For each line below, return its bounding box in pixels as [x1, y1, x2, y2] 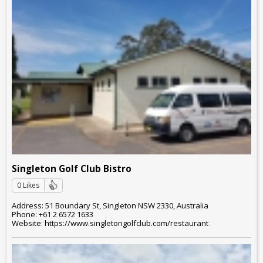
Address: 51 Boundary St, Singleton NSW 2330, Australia [12, 200, 208, 211]
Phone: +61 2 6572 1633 [12, 208, 93, 220]
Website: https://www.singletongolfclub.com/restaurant [12, 217, 208, 228]
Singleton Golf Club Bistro [12, 163, 131, 175]
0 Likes [17, 180, 39, 191]
